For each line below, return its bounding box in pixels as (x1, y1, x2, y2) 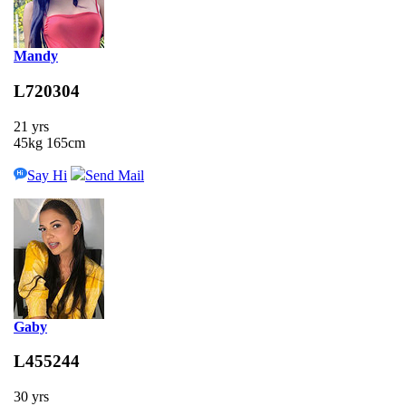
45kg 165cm (14, 134, 85, 150)
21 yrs (14, 118, 49, 134)
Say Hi (27, 167, 67, 183)
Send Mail (85, 167, 144, 183)
